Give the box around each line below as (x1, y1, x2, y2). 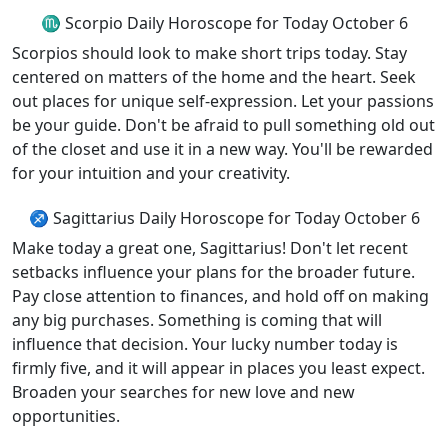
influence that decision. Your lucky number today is (12, 333, 398, 355)
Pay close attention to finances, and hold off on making (12, 285, 429, 307)
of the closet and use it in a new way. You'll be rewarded (12, 138, 433, 160)
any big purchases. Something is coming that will (12, 309, 382, 331)
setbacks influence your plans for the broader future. (12, 261, 415, 283)
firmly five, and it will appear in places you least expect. (12, 357, 425, 379)
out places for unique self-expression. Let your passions (12, 90, 434, 112)
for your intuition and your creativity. (12, 162, 290, 184)
